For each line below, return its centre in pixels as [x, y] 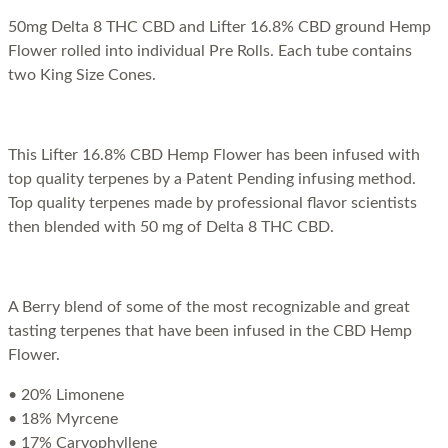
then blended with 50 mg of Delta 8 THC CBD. [171, 227]
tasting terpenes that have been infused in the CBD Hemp [210, 331]
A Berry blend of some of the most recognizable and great [209, 307]
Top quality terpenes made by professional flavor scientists [212, 203]
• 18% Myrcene [63, 419]
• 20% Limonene [66, 395]
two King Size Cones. [82, 75]
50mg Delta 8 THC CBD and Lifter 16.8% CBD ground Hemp [219, 27]
